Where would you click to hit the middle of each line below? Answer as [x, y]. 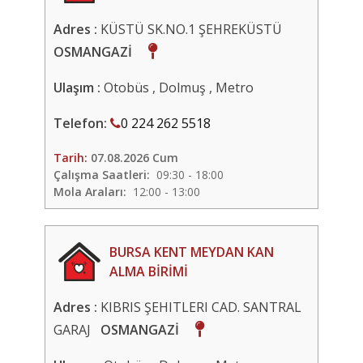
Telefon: [82, 123]
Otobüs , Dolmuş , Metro [179, 88]
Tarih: [72, 158]
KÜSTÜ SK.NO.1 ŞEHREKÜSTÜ [194, 29]
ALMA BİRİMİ [148, 271]
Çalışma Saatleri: [102, 175]
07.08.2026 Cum [135, 158]
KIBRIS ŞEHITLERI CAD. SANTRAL [201, 307]
